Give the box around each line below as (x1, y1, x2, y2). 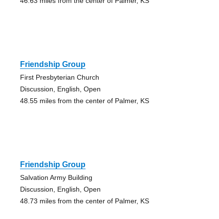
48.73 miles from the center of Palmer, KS (20, 197, 149, 205)
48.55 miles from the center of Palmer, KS (20, 96, 149, 105)
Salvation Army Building (20, 173, 92, 181)
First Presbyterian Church (20, 73, 99, 81)
